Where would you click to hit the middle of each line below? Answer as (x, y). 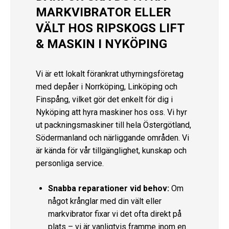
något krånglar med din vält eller (105, 201)
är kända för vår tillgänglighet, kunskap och (111, 150)
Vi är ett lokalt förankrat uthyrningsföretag (110, 74)
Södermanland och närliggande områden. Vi (112, 138)
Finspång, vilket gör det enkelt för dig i (104, 99)
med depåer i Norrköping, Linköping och (107, 86)
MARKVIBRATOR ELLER (104, 12)
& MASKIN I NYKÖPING (101, 44)
